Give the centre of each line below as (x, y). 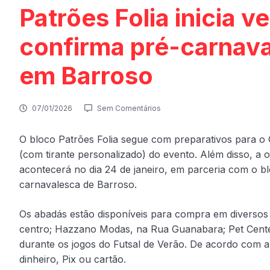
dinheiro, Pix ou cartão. (73, 259)
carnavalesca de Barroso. (78, 184)
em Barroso (86, 75)
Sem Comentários (129, 108)
